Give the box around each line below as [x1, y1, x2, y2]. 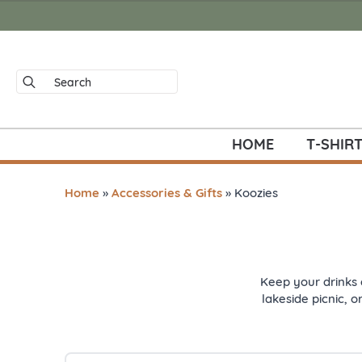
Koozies [234, 185, 278, 201]
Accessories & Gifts [112, 185, 222, 201]
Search [16, 69, 57, 86]
